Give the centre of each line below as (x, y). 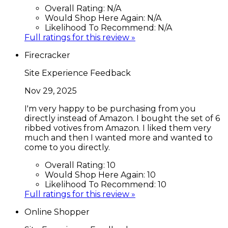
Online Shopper (57, 212)
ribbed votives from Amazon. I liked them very (118, 128)
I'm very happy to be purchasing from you (110, 108)
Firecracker (47, 55)
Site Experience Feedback (78, 73)
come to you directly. (67, 147)
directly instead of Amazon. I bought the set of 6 (122, 118)
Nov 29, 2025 (51, 91)
